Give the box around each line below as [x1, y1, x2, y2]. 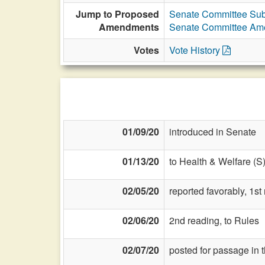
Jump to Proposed [76, 7, 159, 21]
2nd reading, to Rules [169, 214, 259, 227]
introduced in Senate [169, 125, 256, 138]
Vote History [169, 43, 222, 57]
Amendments [99, 20, 159, 34]
